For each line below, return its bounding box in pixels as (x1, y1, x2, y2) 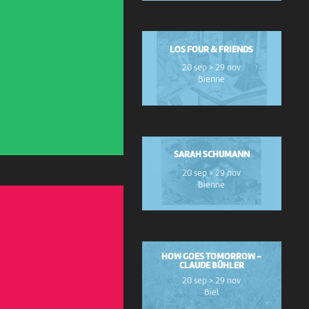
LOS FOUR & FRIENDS (170, 45, 254, 54)
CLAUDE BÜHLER (179, 261, 244, 271)
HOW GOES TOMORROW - (161, 252, 262, 262)
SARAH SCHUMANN (173, 150, 250, 160)
